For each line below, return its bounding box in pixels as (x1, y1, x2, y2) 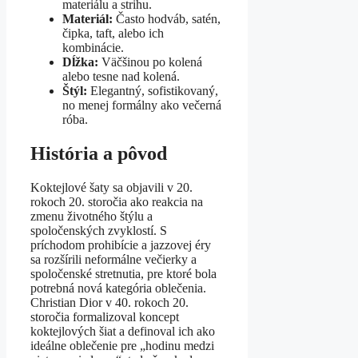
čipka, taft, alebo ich (62, 26, 164, 40)
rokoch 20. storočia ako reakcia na (30, 194, 203, 209)
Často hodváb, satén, (113, 11, 221, 26)
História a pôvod (30, 142, 167, 164)
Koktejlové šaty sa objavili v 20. (30, 180, 193, 194)
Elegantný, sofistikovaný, (87, 83, 218, 97)
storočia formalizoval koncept (30, 309, 179, 324)
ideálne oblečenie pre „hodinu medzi (30, 338, 214, 352)
